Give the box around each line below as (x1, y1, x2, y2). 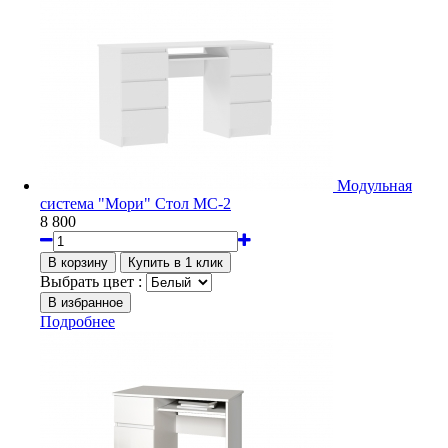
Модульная (337, 176, 412, 194)
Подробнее (40, 312, 115, 330)
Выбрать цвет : (40, 272, 142, 290)
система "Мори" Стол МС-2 (40, 194, 231, 212)
